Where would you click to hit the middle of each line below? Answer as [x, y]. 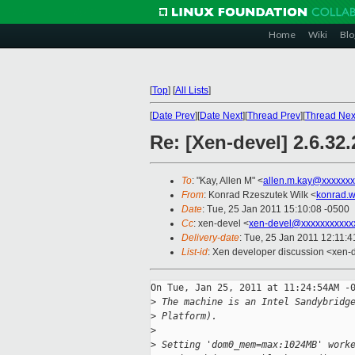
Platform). [187, 317]
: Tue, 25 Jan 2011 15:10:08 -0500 [276, 210]
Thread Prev [274, 116]
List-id [195, 252]
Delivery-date [210, 238]
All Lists [192, 90]
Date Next [221, 116]
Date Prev [174, 116]
